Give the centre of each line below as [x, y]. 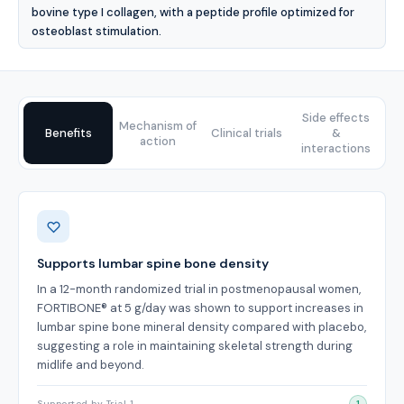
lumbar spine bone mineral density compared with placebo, [202, 327]
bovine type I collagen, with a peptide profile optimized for [193, 12]
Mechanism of [157, 125]
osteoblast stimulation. [96, 31]
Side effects [336, 118]
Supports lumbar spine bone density [153, 263]
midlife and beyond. [91, 365]
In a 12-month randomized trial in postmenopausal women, [199, 289]
